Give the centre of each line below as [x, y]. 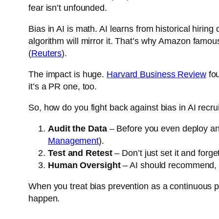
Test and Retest [80, 153]
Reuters [46, 54]
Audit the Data [77, 129]
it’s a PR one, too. [63, 87]
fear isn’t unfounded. [68, 8]
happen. [44, 199]
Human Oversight [84, 165]
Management [74, 141]
